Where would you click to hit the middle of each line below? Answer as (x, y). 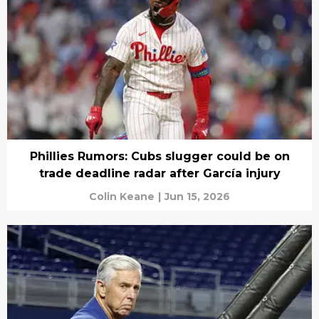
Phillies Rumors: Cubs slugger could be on (159, 157)
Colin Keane (122, 197)
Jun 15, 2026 (197, 197)
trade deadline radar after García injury (159, 174)
